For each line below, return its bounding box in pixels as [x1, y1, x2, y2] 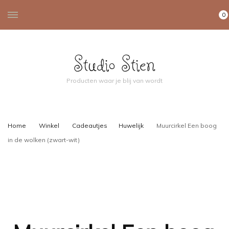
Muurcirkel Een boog [156, 122, 217, 129]
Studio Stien [74, 50, 155, 77]
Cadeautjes [72, 122, 107, 129]
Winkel [39, 122, 59, 129]
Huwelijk [119, 122, 145, 129]
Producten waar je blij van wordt [66, 77, 163, 84]
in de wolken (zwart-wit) [8, 136, 80, 144]
